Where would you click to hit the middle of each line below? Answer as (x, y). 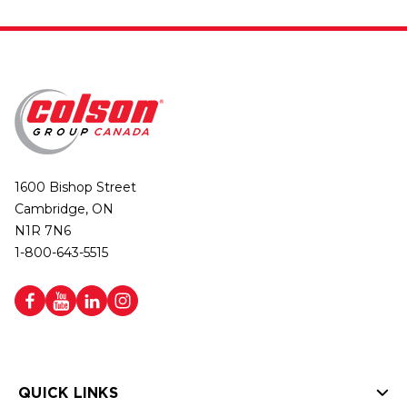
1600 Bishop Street (75, 187)
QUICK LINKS (68, 392)
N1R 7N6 (43, 231)
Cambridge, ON (64, 209)
